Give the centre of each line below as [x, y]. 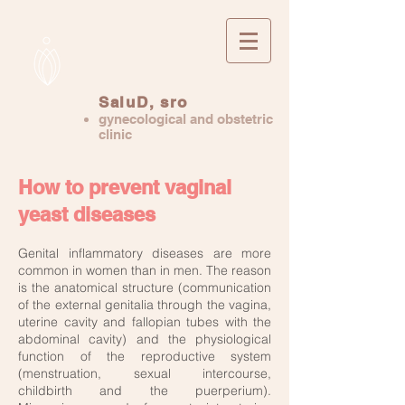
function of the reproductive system [145, 356]
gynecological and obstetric [186, 119]
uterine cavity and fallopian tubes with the [145, 322]
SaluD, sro [143, 102]
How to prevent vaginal [125, 187]
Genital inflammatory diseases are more [145, 253]
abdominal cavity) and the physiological [145, 339]
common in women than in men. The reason [145, 270]
